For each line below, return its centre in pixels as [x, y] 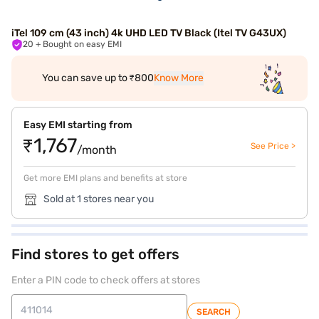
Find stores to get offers [95, 254]
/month [97, 150]
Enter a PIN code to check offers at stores [106, 280]
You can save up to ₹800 [98, 78]
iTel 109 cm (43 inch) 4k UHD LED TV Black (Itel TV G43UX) [149, 33]
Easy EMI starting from [78, 125]
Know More [178, 78]
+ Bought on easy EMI [82, 44]
